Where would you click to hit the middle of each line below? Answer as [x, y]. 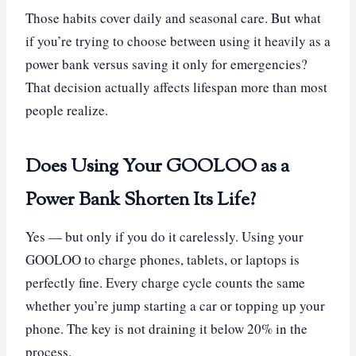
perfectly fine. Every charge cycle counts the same [165, 282]
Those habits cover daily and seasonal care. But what [173, 17]
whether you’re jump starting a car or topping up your [175, 305]
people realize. [67, 110]
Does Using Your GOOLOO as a [157, 166]
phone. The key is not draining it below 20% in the [166, 328]
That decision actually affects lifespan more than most [176, 87]
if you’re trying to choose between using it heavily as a [178, 41]
